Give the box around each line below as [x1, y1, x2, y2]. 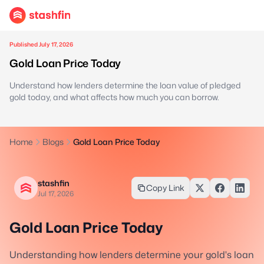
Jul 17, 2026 [38, 189, 74, 199]
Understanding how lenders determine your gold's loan [9, 248, 254, 261]
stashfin [38, 177, 70, 189]
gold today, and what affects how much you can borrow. [9, 91, 219, 103]
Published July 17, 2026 [9, 40, 73, 48]
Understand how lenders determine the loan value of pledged [9, 80, 241, 91]
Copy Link [146, 182, 184, 193]
